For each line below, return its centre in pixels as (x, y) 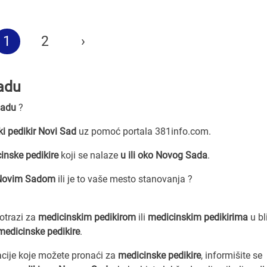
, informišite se (232, 255)
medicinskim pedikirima (198, 217)
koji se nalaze (89, 155)
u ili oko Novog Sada (164, 155)
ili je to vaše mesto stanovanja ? (124, 179)
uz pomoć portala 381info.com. (144, 131)
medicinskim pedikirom (87, 217)
